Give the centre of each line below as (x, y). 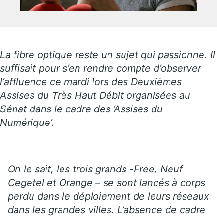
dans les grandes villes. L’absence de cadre (107, 209)
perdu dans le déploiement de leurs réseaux (108, 196)
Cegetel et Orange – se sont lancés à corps (107, 182)
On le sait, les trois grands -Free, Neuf (95, 169)
